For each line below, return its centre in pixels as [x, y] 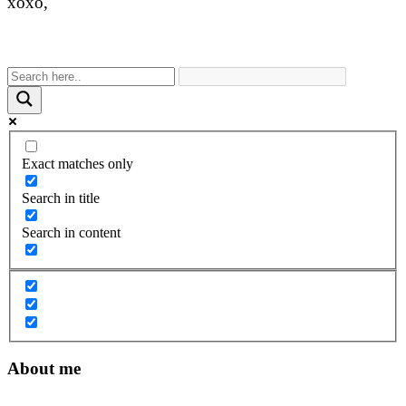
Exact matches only [77, 164]
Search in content [71, 233]
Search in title [61, 198]
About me [44, 369]
